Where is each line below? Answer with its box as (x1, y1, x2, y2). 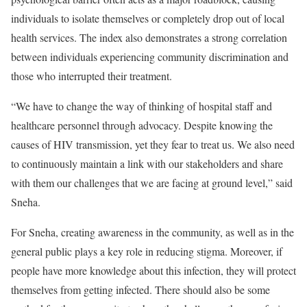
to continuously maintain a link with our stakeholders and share (11, 156, 283, 171)
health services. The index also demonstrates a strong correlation (11, 30, 287, 45)
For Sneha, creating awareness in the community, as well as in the (11, 225, 294, 240)
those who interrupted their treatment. (11, 69, 172, 84)
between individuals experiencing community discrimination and (11, 49, 288, 64)
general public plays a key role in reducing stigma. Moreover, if (11, 244, 282, 259)
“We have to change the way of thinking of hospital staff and (11, 99, 272, 114)
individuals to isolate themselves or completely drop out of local (11, 11, 284, 26)
